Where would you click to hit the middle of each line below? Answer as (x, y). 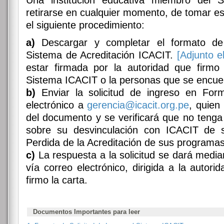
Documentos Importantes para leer (85, 212)
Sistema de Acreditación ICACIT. (101, 55)
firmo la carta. (57, 180)
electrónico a (57, 105)
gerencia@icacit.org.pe (138, 105)
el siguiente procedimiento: (85, 25)
